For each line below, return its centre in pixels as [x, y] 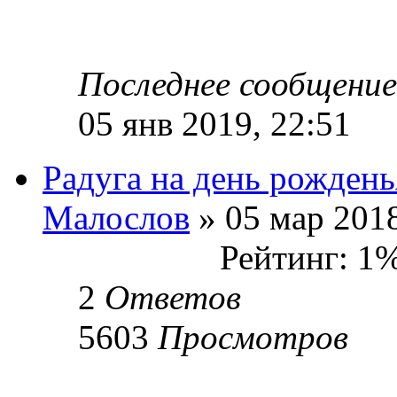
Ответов [173, 297]
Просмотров [253, 337]
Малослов [116, 217]
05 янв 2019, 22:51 [214, 123]
